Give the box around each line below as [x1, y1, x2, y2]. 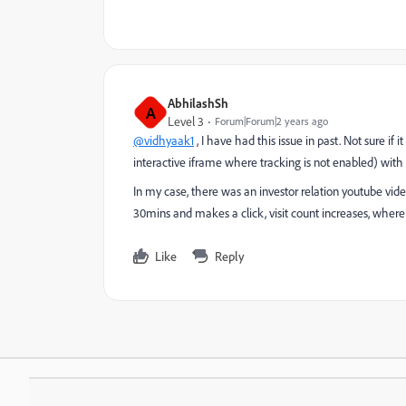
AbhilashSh [168, 95, 228, 111]
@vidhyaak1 [133, 132, 194, 150]
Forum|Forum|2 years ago [215, 114, 328, 129]
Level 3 [168, 113, 204, 130]
